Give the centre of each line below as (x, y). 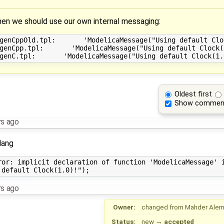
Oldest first (193, 94)
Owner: (124, 207)
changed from (163, 207)
